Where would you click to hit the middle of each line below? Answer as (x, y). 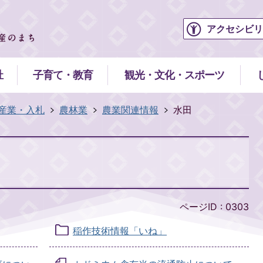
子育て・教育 (63, 75)
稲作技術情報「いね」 (120, 231)
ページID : (203, 207)
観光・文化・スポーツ (174, 75)
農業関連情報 (130, 110)
